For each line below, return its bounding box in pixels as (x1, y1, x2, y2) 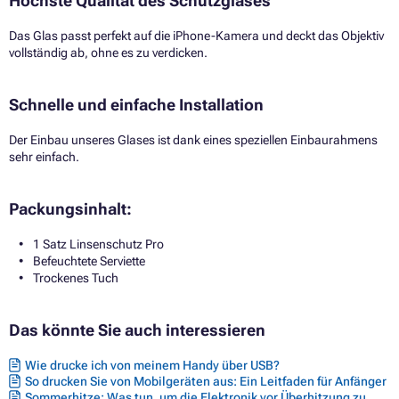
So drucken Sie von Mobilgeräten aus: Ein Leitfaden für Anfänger (25, 373, 387, 388)
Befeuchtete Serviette (33, 253, 145, 268)
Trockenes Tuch (33, 270, 118, 285)
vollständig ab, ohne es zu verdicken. (9, 45, 208, 60)
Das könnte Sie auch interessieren (9, 320, 265, 339)
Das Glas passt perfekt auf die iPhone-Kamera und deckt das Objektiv (9, 28, 384, 43)
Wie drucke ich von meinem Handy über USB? (25, 357, 280, 372)
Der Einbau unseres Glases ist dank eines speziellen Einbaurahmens (9, 132, 378, 147)
